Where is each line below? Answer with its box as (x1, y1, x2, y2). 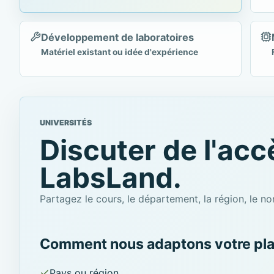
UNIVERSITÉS (40, 118, 92, 128)
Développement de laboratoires (41, 31, 194, 44)
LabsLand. (40, 161, 182, 194)
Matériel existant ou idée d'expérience (41, 47, 198, 57)
